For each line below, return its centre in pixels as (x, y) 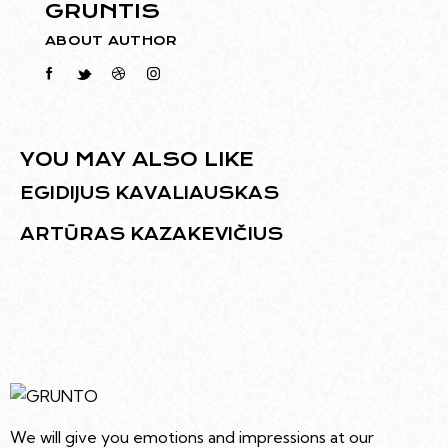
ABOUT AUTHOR (111, 40)
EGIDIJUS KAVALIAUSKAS (149, 193)
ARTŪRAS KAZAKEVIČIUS (151, 234)
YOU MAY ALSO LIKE (137, 160)
